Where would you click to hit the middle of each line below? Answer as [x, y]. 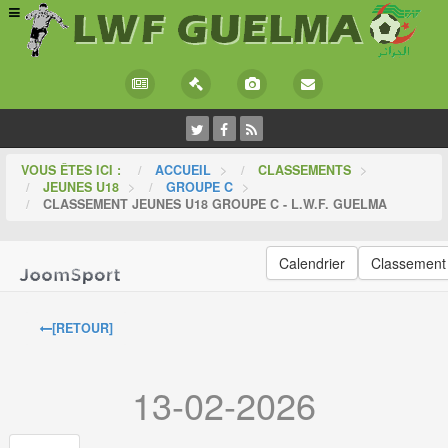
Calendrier [311, 263]
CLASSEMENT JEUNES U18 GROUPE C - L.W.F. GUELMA [215, 204]
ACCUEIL [183, 170]
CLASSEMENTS [307, 170]
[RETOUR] [83, 328]
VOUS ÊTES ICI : [75, 170]
